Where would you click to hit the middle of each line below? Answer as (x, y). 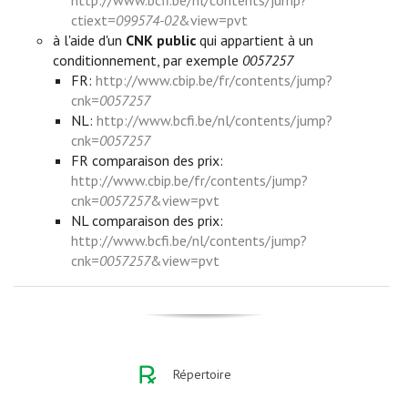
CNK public (161, 40)
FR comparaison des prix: (147, 160)
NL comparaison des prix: (147, 220)
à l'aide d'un (90, 40)
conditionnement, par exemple (148, 60)
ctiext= (93, 20)
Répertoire (202, 374)
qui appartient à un (255, 40)
